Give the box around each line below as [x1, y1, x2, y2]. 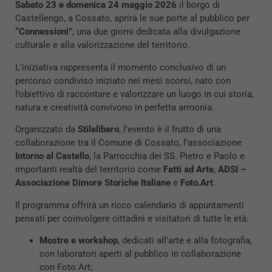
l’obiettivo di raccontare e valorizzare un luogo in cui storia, [15, 88, 254, 100]
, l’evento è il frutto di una [119, 124, 221, 135]
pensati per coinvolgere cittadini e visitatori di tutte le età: [15, 212, 249, 224]
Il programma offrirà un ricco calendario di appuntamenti [15, 199, 244, 211]
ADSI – [218, 164, 246, 175]
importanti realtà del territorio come [15, 164, 163, 175]
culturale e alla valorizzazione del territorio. [15, 39, 190, 51]
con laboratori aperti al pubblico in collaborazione [39, 248, 241, 259]
